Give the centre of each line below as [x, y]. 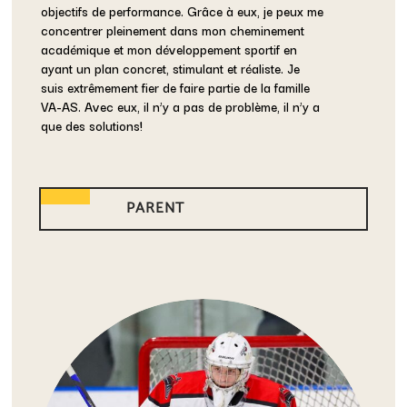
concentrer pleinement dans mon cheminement [173, 30]
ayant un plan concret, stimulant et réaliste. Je [171, 69]
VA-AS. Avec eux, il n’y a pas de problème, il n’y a [181, 107]
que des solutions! [92, 126]
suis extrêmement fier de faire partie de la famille [176, 88]
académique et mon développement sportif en [169, 50]
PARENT [156, 209]
